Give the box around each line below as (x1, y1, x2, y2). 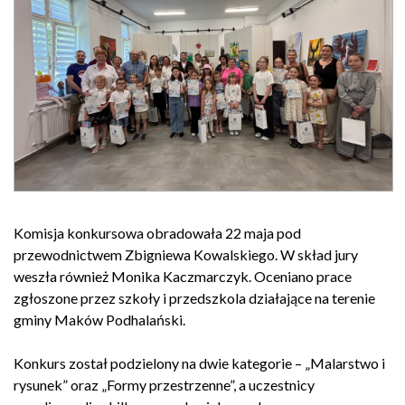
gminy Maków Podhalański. (14, 310, 185, 328)
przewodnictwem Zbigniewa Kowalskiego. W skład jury (14, 245, 358, 263)
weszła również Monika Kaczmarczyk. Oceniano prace (14, 267, 352, 285)
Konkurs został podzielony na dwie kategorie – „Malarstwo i (14, 353, 385, 372)
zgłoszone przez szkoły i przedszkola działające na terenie (14, 288, 375, 306)
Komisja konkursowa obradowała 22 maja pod (14, 223, 301, 241)
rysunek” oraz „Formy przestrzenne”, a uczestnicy (14, 375, 315, 393)
